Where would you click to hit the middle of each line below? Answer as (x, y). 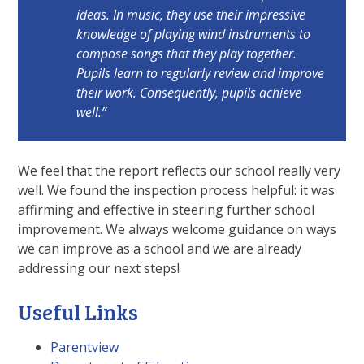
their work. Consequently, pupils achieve (189, 92)
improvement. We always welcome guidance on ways (178, 229)
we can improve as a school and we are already (160, 248)
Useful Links (78, 311)
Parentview (85, 347)
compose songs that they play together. (187, 53)
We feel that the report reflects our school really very (180, 170)
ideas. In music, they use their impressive (191, 14)
